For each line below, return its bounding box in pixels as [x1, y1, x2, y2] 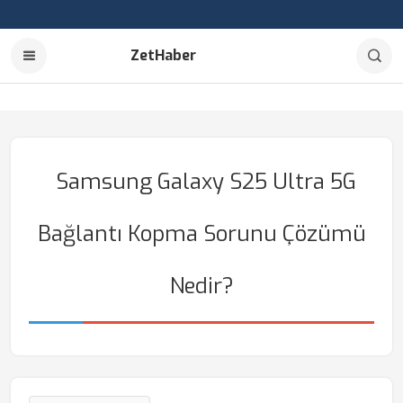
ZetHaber [130, 46, 196, 65]
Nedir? [169, 272, 234, 300]
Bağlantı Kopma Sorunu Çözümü [37, 219, 366, 248]
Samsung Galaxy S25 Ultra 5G [56, 167, 356, 196]
